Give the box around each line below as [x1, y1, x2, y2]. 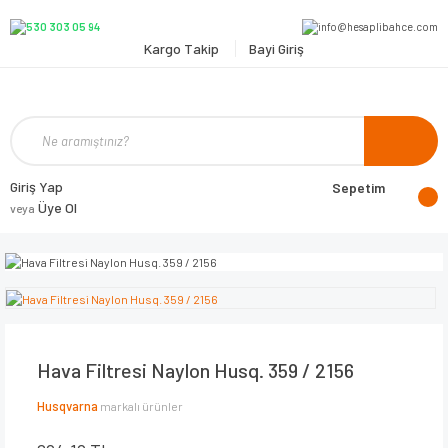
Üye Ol [35, 199, 77, 217]
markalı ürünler [100, 399, 183, 414]
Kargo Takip [144, 40, 222, 58]
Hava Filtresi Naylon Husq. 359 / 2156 [37, 358, 354, 383]
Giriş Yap [10, 178, 63, 196]
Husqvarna [37, 398, 98, 415]
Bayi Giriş [249, 40, 304, 58]
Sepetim [332, 179, 385, 197]
